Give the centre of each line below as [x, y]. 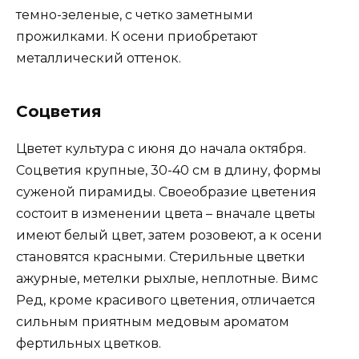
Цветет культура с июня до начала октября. [161, 148]
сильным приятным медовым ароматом [153, 321]
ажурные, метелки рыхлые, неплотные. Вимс [167, 278]
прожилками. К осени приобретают [137, 36]
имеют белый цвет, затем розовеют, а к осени [169, 235]
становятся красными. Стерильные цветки [161, 256]
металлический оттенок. [99, 58]
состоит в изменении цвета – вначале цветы [166, 213]
